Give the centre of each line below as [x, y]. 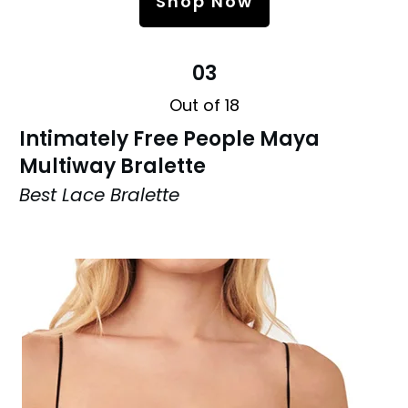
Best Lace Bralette [99, 194]
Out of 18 [204, 105]
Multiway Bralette [112, 166]
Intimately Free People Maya [169, 138]
